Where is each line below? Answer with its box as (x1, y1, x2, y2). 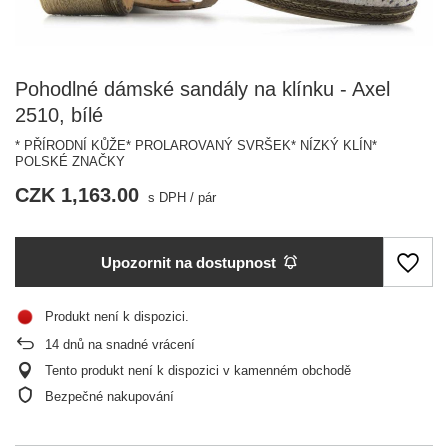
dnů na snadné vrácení (59, 337, 195, 352)
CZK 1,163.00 (15, 184, 139, 206)
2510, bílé (15, 104, 103, 126)
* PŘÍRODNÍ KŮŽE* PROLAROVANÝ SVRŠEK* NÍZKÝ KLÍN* (15, 138, 377, 153)
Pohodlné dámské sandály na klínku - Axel (15, 78, 390, 100)
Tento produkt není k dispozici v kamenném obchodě (45, 363, 351, 378)
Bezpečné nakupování (45, 389, 174, 404)
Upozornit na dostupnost (101, 253, 276, 271)
